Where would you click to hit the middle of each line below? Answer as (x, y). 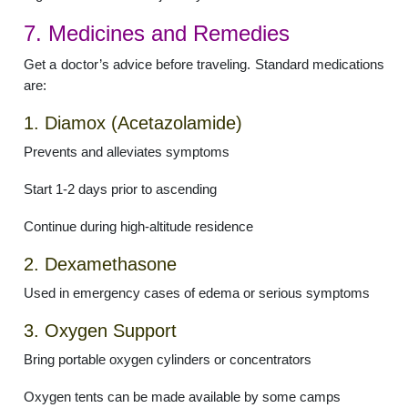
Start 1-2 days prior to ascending (121, 189)
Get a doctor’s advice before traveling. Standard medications (204, 65)
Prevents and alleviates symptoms (127, 152)
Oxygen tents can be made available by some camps (183, 397)
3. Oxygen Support (101, 331)
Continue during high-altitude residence (139, 227)
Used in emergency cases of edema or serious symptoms (197, 293)
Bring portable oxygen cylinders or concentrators (168, 360)
